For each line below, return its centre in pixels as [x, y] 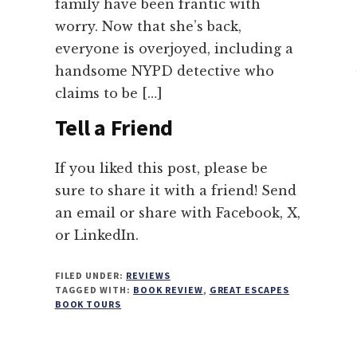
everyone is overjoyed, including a [174, 48]
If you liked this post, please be [161, 168]
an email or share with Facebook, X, [177, 212]
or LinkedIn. [96, 235]
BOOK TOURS [88, 304]
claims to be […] [108, 93]
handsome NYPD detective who [164, 71]
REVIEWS [148, 275]
